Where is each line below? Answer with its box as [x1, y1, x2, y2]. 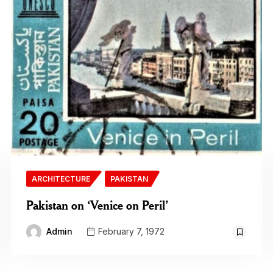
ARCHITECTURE [31, 174, 90, 183]
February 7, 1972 [95, 226, 165, 236]
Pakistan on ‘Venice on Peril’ [26, 197, 168, 213]
